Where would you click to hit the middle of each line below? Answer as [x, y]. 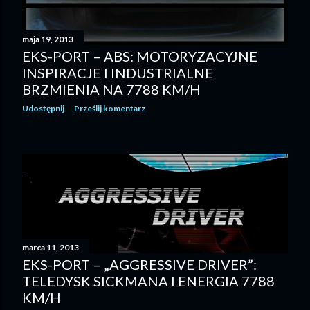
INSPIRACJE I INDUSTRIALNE [118, 73]
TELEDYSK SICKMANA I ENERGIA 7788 [148, 281]
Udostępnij [43, 108]
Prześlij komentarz [110, 108]
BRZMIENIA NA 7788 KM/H [111, 89]
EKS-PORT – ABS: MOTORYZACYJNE [140, 56]
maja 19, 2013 [48, 39]
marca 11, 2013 [51, 248]
